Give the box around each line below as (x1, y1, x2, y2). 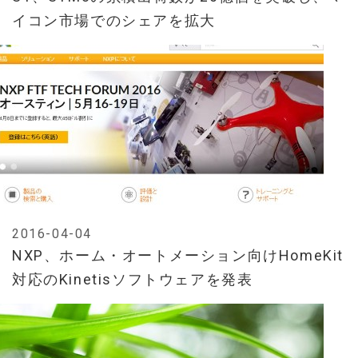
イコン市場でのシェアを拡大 (12, 12, 216, 30)
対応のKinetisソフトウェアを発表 (12, 271, 253, 288)
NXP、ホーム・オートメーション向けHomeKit (12, 247, 344, 265)
